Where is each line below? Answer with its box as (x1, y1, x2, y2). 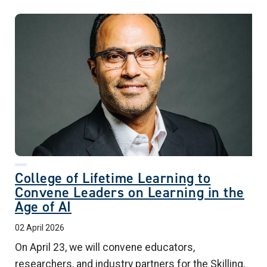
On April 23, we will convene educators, (15, 241, 195, 253)
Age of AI (15, 197, 72, 216)
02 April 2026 (15, 222, 64, 232)
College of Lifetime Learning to (15, 168, 211, 188)
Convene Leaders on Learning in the (15, 182, 245, 202)
